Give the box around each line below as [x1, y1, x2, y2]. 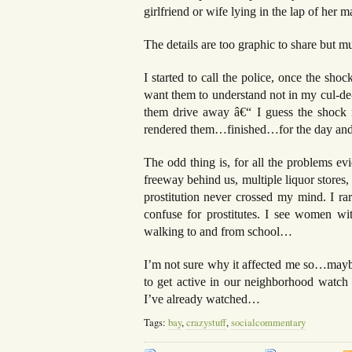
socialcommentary [230, 315, 306, 329]
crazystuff [185, 315, 226, 329]
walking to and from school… [143, 224, 292, 238]
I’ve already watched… [143, 291, 260, 306]
